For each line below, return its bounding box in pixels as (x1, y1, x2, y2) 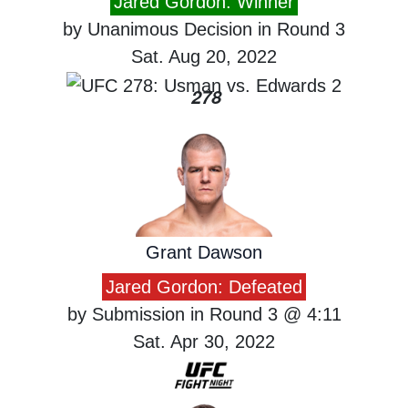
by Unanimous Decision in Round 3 (63, 19, 345, 40)
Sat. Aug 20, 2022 (131, 46, 277, 67)
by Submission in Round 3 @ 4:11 (66, 303, 342, 324)
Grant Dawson (146, 241, 262, 262)
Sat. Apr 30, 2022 (133, 331, 275, 352)
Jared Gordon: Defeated (106, 276, 302, 297)
